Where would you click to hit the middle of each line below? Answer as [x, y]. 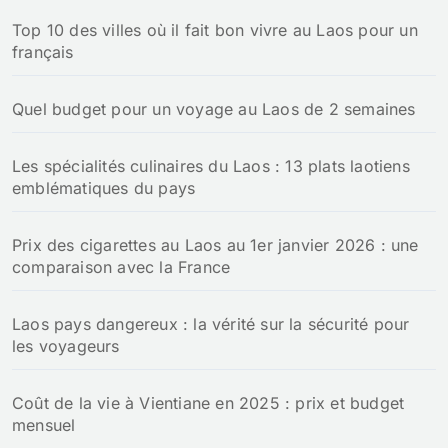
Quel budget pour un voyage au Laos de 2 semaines [214, 109]
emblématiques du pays [104, 188]
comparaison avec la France [121, 267]
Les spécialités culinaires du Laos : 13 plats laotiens [211, 166]
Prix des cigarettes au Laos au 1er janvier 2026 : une [215, 245]
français [43, 52]
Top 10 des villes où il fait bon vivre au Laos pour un [215, 30]
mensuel [44, 425]
